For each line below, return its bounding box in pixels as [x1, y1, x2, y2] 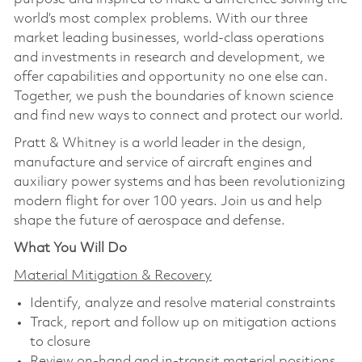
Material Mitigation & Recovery [13, 268, 212, 283]
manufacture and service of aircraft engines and [13, 155, 312, 170]
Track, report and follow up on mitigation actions [29, 315, 336, 330]
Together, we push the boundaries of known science [13, 89, 334, 103]
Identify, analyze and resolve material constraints [29, 296, 335, 310]
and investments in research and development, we [13, 50, 325, 65]
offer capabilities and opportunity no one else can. [13, 69, 328, 84]
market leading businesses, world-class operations [13, 31, 324, 45]
